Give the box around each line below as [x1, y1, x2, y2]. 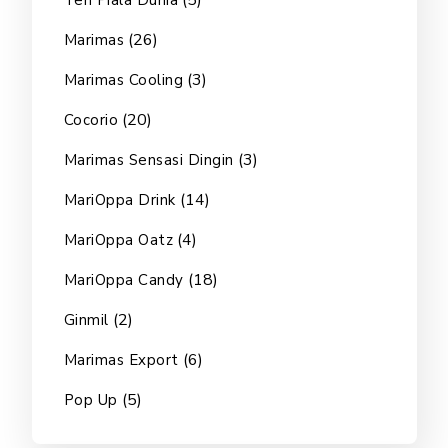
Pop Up [63, 390, 118, 411]
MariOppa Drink [63, 190, 176, 211]
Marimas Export [63, 350, 179, 371]
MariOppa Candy [63, 270, 184, 291]
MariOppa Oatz [63, 230, 173, 251]
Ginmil [63, 310, 109, 331]
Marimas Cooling [63, 70, 183, 91]
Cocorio [63, 110, 118, 131]
